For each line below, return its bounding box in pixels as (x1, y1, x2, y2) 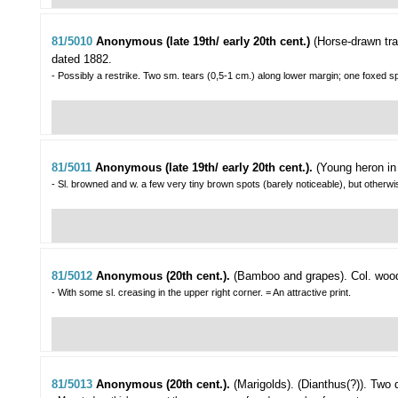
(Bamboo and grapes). (234, 269, 347, 283)
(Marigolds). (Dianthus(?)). (234, 378, 367, 392)
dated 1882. (52, 52, 112, 67)
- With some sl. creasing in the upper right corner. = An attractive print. (52, 287, 351, 298)
